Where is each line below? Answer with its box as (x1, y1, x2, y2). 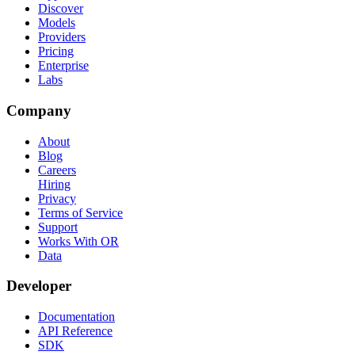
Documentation (38, 310, 115, 324)
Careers (38, 162, 76, 177)
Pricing (38, 44, 74, 59)
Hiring (38, 177, 71, 191)
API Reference (38, 324, 113, 338)
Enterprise (38, 59, 89, 73)
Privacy (38, 191, 76, 205)
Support (38, 219, 78, 234)
